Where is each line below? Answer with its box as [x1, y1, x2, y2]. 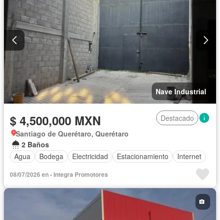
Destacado [161, 112, 194, 123]
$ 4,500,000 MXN [10, 111, 101, 129]
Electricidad [72, 151, 108, 162]
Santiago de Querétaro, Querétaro [16, 128, 129, 138]
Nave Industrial [156, 86, 206, 96]
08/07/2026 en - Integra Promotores [10, 169, 108, 179]
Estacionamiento [117, 151, 168, 162]
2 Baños [22, 139, 49, 149]
